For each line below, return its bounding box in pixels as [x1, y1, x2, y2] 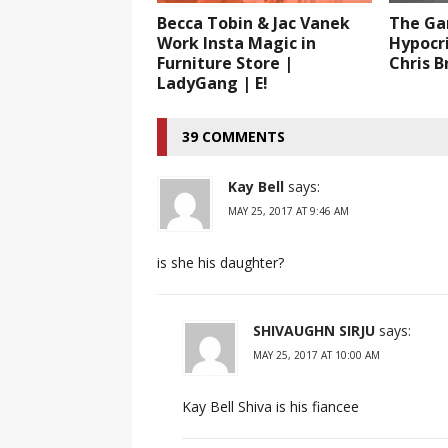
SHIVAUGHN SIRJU [253, 320, 375, 340]
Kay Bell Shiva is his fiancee [182, 396, 359, 416]
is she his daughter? [157, 252, 284, 272]
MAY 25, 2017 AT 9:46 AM [228, 203, 349, 218]
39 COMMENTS [182, 126, 285, 146]
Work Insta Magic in [157, 31, 316, 54]
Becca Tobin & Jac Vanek [157, 11, 350, 34]
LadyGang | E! [157, 71, 268, 94]
